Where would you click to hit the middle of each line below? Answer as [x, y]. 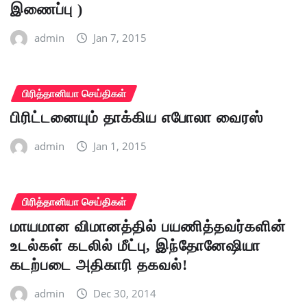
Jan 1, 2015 [120, 146]
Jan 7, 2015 [120, 37]
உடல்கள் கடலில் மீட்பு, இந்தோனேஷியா [135, 245]
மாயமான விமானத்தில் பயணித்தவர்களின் [148, 226]
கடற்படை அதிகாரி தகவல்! [99, 265]
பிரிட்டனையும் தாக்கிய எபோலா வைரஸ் [137, 118]
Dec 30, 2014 [125, 293]
